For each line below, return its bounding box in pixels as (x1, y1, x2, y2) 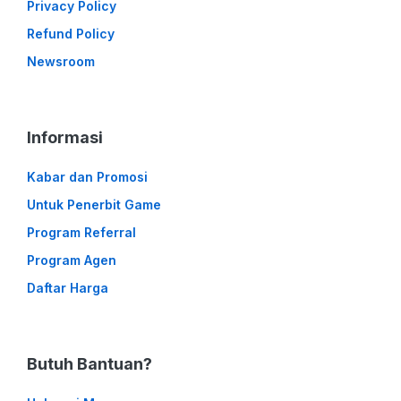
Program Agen (27, 252, 116, 269)
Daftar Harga (27, 280, 108, 296)
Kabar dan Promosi (27, 169, 148, 185)
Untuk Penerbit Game (27, 197, 161, 213)
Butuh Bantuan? (27, 354, 152, 374)
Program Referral (27, 225, 136, 241)
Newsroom (27, 54, 95, 70)
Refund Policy (27, 26, 115, 42)
